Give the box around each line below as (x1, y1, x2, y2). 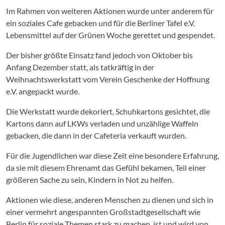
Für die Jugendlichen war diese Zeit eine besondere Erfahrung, (6, 151, 219, 161)
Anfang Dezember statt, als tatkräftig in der (6, 62, 154, 72)
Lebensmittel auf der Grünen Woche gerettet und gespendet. (6, 30, 215, 40)
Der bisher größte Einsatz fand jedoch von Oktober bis (6, 50, 193, 60)
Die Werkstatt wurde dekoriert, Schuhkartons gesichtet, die (6, 106, 210, 117)
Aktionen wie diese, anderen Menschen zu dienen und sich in (6, 195, 213, 205)
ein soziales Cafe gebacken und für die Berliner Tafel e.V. (6, 18, 195, 28)
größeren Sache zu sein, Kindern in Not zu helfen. (6, 175, 173, 185)
